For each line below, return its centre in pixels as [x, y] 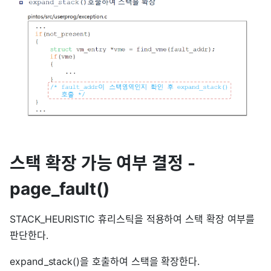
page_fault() [60, 188]
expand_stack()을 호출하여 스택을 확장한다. [105, 261]
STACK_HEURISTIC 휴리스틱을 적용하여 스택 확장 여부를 [132, 219]
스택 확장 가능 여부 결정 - [103, 163]
